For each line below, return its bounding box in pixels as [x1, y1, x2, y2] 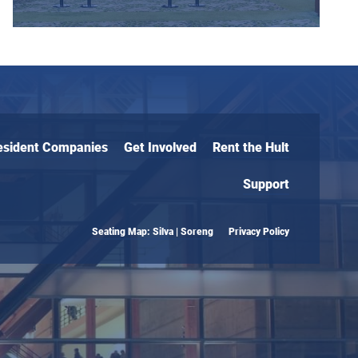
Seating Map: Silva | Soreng [92, 225, 213, 237]
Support [243, 176, 289, 192]
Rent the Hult [213, 139, 289, 155]
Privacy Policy [229, 225, 289, 237]
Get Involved [124, 139, 197, 155]
